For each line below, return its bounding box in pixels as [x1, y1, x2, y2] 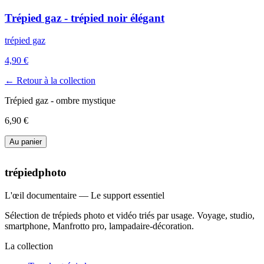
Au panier [9, 137, 42, 147]
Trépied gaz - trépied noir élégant [5, 11, 164, 24]
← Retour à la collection [5, 75, 95, 86]
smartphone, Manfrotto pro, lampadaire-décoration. [5, 220, 194, 231]
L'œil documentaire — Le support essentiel [5, 190, 164, 200]
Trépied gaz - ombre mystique [5, 95, 115, 106]
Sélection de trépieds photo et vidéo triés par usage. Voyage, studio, [5, 210, 255, 220]
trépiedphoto [5, 166, 67, 179]
